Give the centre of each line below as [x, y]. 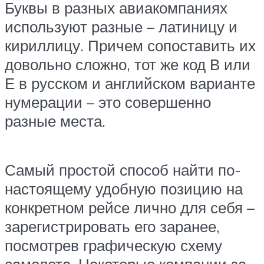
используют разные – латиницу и [121, 26]
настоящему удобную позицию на [124, 188]
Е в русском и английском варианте [130, 83]
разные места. [55, 121]
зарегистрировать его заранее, [112, 226]
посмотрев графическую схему [113, 245]
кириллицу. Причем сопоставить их [130, 45]
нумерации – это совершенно [108, 102]
